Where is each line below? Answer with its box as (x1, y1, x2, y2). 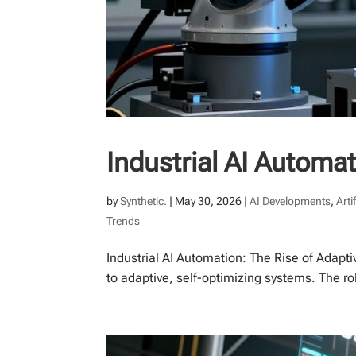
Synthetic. (120, 194, 168, 207)
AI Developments (250, 194, 331, 207)
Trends (106, 214, 141, 227)
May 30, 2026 (175, 194, 242, 207)
